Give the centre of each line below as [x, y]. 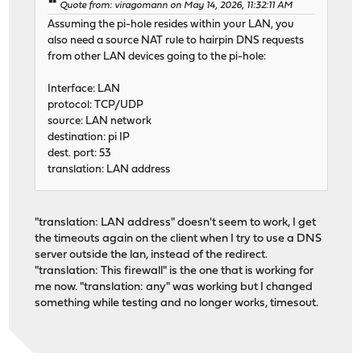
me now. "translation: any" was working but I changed [174, 288]
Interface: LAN [84, 89]
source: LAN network [100, 122]
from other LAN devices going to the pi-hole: [157, 57]
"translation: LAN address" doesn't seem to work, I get [176, 223]
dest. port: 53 [80, 154]
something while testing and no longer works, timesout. [177, 304]
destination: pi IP [89, 138]
